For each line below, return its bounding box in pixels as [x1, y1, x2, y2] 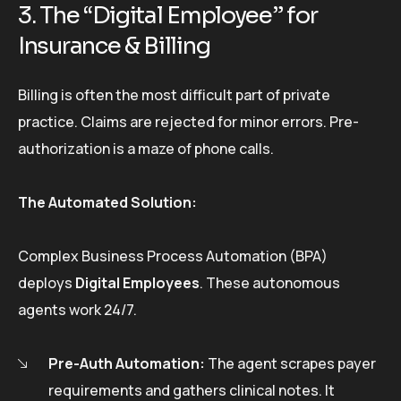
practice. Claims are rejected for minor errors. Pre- [18, 111, 359, 132]
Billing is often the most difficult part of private [18, 84, 330, 105]
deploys [18, 272, 75, 293]
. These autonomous [200, 272, 340, 293]
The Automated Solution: [18, 192, 197, 212]
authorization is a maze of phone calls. [18, 138, 274, 158]
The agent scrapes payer [205, 353, 376, 373]
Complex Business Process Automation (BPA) [18, 245, 328, 266]
